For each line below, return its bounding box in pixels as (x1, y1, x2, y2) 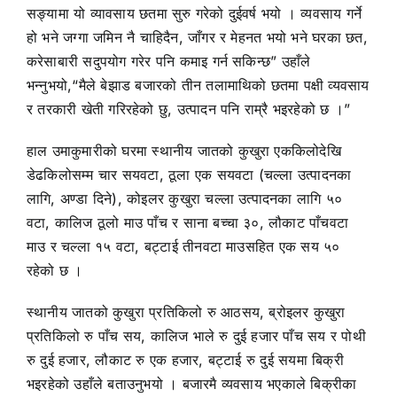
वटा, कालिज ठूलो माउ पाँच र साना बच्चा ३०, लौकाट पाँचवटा (27, 213, 349, 231)
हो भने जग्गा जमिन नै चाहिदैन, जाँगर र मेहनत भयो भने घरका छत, (27, 27, 368, 46)
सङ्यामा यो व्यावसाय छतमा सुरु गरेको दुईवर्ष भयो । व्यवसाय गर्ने (27, 4, 362, 22)
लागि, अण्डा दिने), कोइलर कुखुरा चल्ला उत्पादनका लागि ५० (27, 189, 343, 207)
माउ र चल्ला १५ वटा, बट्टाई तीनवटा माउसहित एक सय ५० (27, 237, 340, 255)
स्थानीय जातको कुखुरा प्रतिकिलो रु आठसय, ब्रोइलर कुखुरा (27, 302, 346, 321)
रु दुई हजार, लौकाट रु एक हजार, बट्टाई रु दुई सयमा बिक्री (27, 350, 344, 369)
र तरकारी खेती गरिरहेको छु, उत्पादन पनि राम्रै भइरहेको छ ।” (27, 99, 351, 118)
